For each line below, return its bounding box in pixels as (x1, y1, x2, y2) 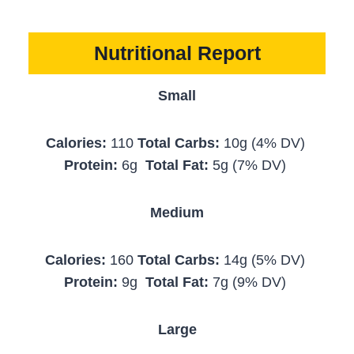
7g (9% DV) (209, 273, 290, 290)
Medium (150, 204, 204, 220)
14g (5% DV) (220, 251, 309, 268)
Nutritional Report (93, 42, 261, 65)
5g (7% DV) (209, 156, 290, 173)
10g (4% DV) (219, 134, 309, 151)
